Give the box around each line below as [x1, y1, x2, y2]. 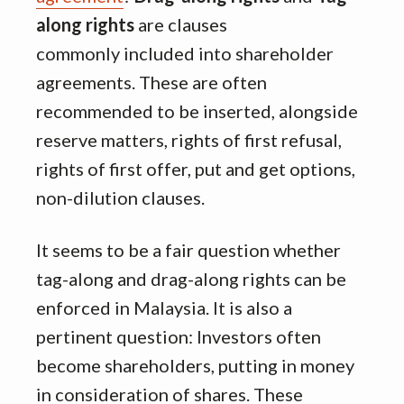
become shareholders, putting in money [36, 354, 354, 377]
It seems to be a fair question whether [36, 239, 341, 262]
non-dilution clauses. [36, 187, 205, 209]
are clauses [134, 14, 227, 36]
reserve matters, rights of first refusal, [36, 129, 342, 151]
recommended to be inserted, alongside [36, 100, 358, 123]
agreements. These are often [36, 71, 267, 94]
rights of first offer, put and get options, [36, 158, 355, 180]
